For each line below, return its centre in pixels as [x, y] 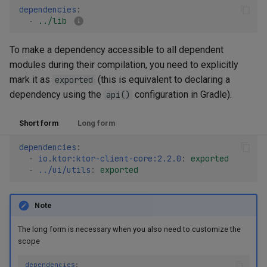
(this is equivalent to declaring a [163, 80]
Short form [39, 123]
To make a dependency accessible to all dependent [117, 50]
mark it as [31, 80]
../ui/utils [64, 170]
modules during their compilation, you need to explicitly [124, 65]
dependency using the [57, 95]
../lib [52, 21]
